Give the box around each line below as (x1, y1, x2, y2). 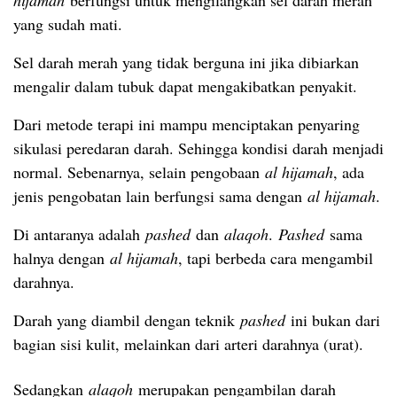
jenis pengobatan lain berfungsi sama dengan (13, 184, 307, 206)
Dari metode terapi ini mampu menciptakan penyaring (13, 113, 360, 135)
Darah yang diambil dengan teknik (13, 308, 240, 331)
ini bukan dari (285, 308, 380, 331)
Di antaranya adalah (13, 222, 145, 245)
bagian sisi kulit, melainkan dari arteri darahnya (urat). (13, 332, 363, 354)
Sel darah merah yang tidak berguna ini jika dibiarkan (13, 51, 359, 73)
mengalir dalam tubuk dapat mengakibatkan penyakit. (13, 74, 357, 97)
